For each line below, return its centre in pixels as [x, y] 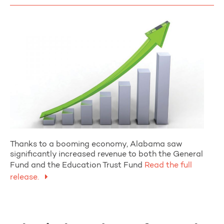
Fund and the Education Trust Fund [76, 165]
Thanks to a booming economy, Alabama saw [96, 144]
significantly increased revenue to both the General [106, 154]
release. [25, 177]
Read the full [167, 165]
